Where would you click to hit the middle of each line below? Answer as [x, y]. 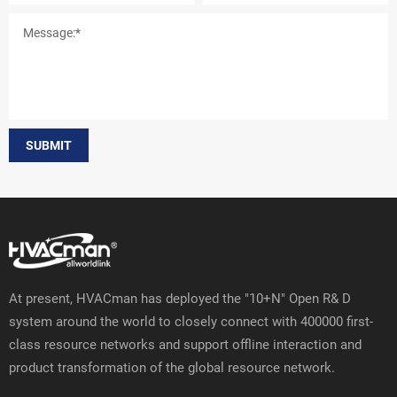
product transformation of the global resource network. [172, 366]
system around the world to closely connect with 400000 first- [191, 320]
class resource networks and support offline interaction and [185, 343]
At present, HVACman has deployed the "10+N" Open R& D [180, 297]
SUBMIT [49, 145]
